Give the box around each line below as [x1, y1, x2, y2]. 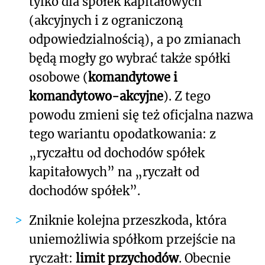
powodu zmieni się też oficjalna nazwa [29, 108, 253, 123]
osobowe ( [29, 70, 88, 85]
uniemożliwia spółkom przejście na [29, 232, 235, 247]
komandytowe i [88, 70, 177, 85]
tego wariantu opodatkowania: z [29, 127, 216, 142]
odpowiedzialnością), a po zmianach [29, 32, 241, 47]
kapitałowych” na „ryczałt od [29, 164, 199, 180]
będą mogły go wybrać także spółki [29, 51, 231, 66]
